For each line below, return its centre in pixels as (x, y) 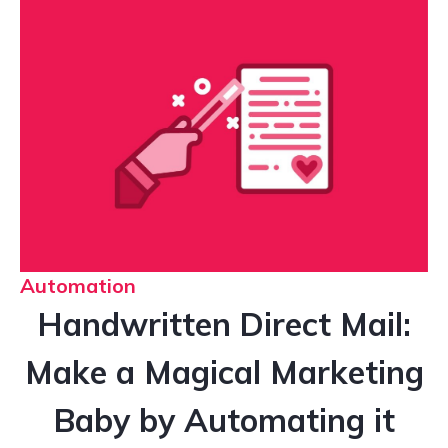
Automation (78, 286)
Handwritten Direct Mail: (224, 324)
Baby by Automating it (224, 420)
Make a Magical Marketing (224, 372)
